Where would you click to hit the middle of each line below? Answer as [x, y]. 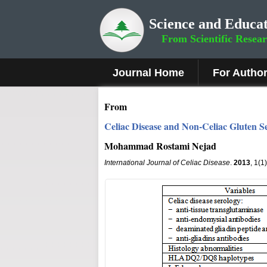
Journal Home [148, 73]
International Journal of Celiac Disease [167, 163]
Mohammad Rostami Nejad [160, 146]
